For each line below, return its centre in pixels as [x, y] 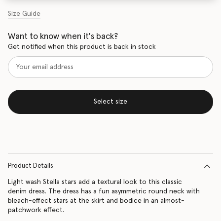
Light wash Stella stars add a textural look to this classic [95, 182]
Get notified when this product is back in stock [82, 47]
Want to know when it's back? [63, 37]
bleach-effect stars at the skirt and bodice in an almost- [96, 201]
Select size [110, 102]
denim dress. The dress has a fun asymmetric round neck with [104, 191]
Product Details [31, 166]
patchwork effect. [36, 210]
